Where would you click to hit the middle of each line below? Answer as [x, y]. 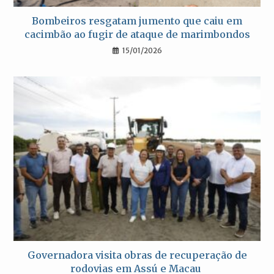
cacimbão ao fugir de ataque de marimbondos [137, 35]
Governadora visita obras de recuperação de [137, 255]
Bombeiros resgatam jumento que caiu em [137, 21]
